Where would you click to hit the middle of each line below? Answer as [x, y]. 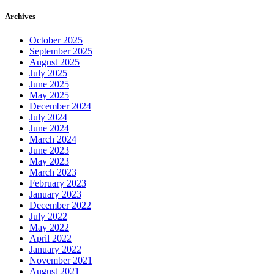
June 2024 [49, 128]
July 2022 [48, 216]
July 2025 [48, 73]
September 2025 [61, 51]
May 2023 [49, 161]
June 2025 [49, 84]
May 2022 [49, 227]
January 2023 [55, 194]
